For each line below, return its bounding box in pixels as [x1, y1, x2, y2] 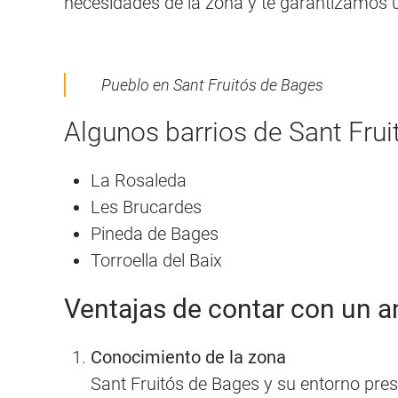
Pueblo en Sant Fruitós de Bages [101, 75, 323, 94]
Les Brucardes [91, 195, 202, 218]
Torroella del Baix [91, 249, 222, 271]
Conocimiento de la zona [91, 346, 286, 368]
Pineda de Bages [91, 222, 219, 244]
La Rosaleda [91, 169, 187, 191]
